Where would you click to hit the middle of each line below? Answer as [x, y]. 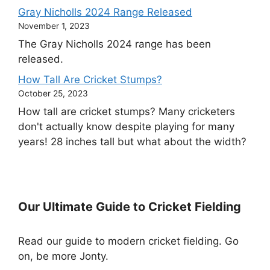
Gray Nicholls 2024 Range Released [105, 12]
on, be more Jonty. [63, 256]
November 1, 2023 [54, 26]
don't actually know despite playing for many [126, 127]
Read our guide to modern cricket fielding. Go [128, 241]
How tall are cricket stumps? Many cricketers [127, 112]
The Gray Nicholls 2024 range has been [115, 44]
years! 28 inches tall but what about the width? [132, 142]
